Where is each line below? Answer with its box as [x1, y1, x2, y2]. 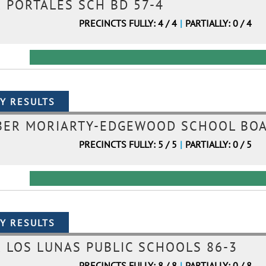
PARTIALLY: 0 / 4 [185, 17, 252, 29]
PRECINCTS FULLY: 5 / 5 [78, 138, 177, 150]
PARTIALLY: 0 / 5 [185, 138, 252, 150]
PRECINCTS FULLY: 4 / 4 [78, 17, 177, 29]
